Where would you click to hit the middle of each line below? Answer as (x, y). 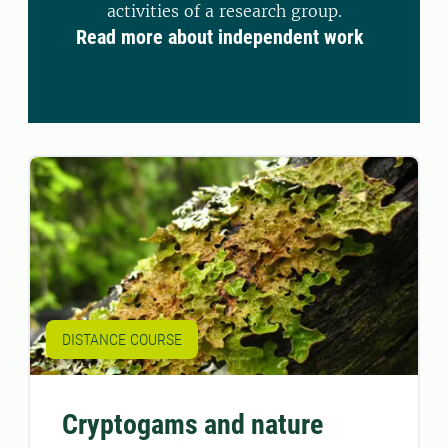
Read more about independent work (220, 37)
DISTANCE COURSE (122, 339)
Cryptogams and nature (192, 424)
